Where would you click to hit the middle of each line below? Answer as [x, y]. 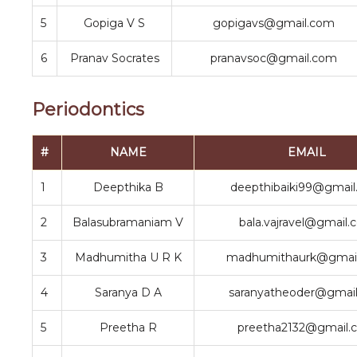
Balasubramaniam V [128, 222]
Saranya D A [128, 292]
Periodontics [88, 110]
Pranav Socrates [114, 58]
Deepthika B [128, 187]
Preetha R [128, 328]
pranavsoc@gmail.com [273, 58]
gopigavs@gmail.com [273, 23]
